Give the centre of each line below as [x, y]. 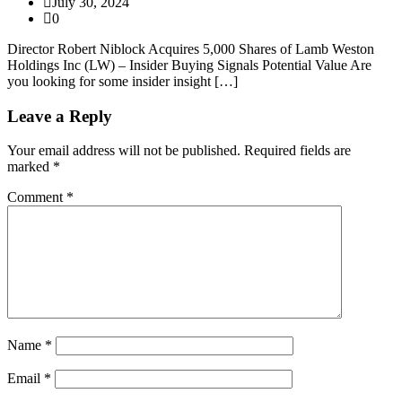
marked [30, 167]
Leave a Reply [60, 116]
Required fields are [297, 151]
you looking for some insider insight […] [122, 81]
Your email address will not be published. [124, 151]
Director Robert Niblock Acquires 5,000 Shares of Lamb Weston [191, 48]
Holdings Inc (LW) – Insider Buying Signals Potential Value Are [189, 65]
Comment [37, 197]
